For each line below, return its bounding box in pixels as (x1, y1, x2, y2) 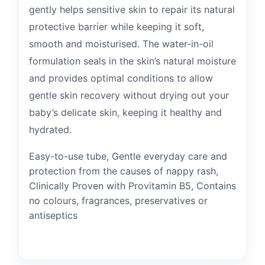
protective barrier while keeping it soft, (29, 21, 204, 33)
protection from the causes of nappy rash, (29, 165, 218, 177)
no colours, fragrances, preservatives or (29, 195, 208, 206)
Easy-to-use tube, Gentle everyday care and (29, 150, 227, 162)
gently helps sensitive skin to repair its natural (29, 4, 235, 15)
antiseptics (29, 209, 77, 221)
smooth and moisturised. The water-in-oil (29, 38, 214, 50)
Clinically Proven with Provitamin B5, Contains (29, 180, 236, 192)
